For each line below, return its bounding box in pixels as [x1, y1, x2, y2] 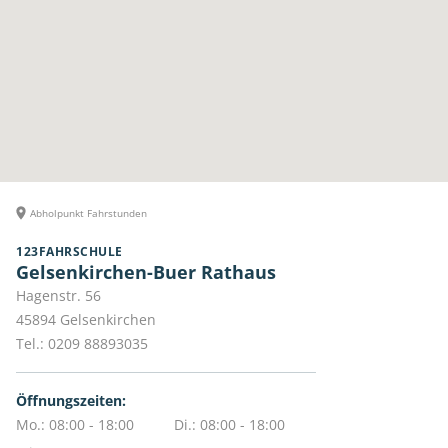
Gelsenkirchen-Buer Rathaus [16, 260, 276, 285]
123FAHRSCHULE [16, 243, 123, 261]
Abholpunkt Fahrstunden [30, 206, 147, 221]
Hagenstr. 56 [16, 286, 101, 306]
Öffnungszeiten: [16, 391, 126, 411]
